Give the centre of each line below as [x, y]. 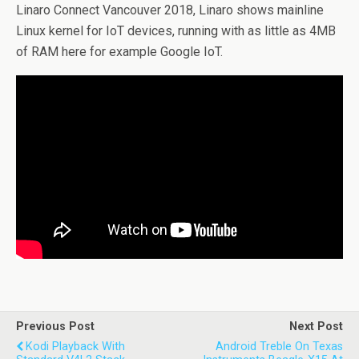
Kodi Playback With [75, 347]
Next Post [316, 327]
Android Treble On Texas [279, 347]
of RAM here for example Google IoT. [119, 52]
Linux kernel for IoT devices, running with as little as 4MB [176, 31]
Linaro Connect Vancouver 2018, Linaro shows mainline [170, 10]
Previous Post [55, 327]
